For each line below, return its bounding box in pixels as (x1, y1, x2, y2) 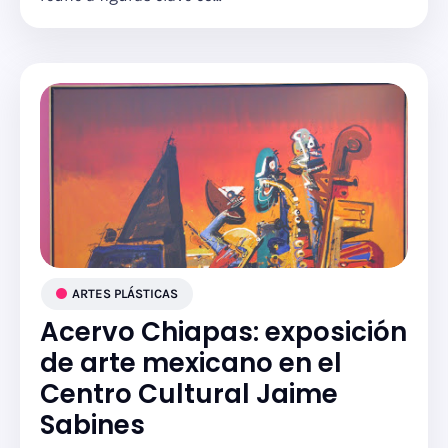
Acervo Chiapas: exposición (40, 314, 407, 350)
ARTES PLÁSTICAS (72, 286, 178, 301)
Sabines (40, 407, 145, 443)
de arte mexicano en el (40, 345, 342, 381)
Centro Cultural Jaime (40, 376, 338, 412)
